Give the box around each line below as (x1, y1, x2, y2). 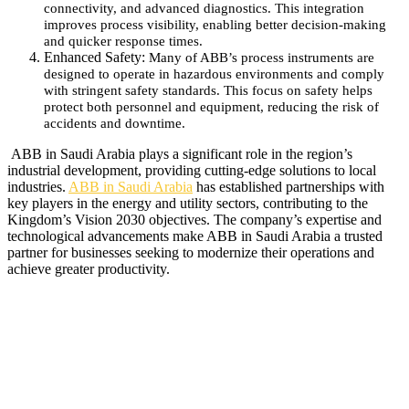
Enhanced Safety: (44, 48, 149, 65)
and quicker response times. (44, 33, 203, 48)
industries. (7, 178, 68, 194)
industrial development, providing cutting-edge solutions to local (7, 162, 376, 178)
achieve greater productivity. (7, 260, 170, 277)
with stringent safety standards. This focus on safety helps (44, 82, 372, 98)
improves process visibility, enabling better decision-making (44, 16, 386, 32)
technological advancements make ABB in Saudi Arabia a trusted (7, 227, 383, 244)
